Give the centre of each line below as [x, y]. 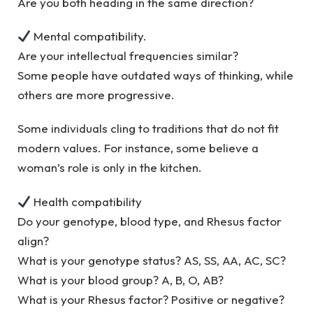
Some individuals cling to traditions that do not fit [148, 129]
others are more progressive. [96, 95]
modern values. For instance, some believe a [138, 148]
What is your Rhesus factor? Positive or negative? [151, 299]
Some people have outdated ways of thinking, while [155, 75]
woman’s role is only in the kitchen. [110, 168]
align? [33, 240]
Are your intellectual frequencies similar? [128, 56]
